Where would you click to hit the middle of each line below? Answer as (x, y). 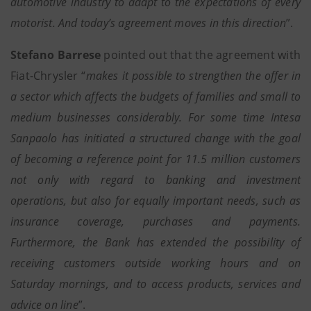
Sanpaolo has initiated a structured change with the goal (155, 138)
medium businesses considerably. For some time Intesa (155, 117)
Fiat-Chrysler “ (48, 76)
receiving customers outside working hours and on (155, 263)
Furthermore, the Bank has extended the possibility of (155, 242)
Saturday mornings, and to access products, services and (155, 284)
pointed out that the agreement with (201, 55)
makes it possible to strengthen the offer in (193, 76)
